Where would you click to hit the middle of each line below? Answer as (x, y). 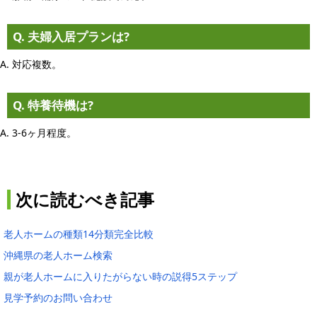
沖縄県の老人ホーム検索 (58, 255)
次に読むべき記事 (85, 199)
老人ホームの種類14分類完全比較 (79, 234)
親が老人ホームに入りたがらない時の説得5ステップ (120, 276)
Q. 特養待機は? (53, 105)
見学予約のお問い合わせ (58, 297)
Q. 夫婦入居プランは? (71, 36)
